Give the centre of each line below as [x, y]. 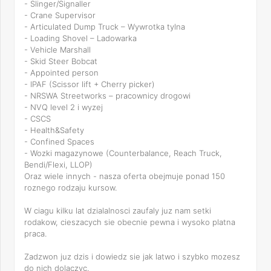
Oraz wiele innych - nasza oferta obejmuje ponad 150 [125, 176]
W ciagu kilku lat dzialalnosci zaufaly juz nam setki [118, 211]
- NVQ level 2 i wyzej [64, 107]
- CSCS [38, 119]
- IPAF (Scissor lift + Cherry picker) [90, 84]
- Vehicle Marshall [57, 50]
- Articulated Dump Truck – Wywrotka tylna [105, 27]
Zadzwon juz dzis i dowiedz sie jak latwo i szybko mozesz [132, 256]
